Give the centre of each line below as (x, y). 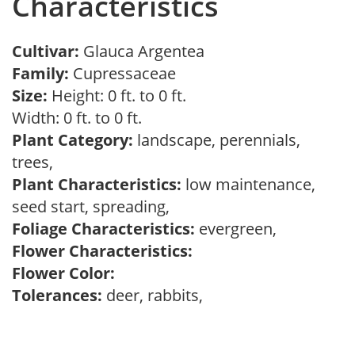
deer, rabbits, (157, 295)
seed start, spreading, (95, 206)
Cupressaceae (126, 73)
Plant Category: (73, 140)
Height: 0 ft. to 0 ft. (117, 95)
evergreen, (240, 229)
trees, (36, 162)
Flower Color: (63, 273)
